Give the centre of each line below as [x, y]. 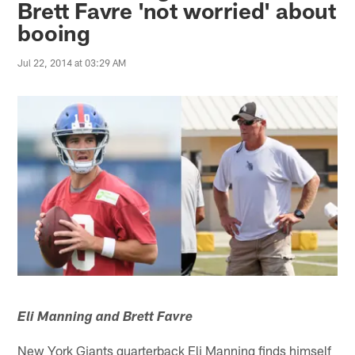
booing [54, 32]
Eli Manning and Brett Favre [105, 318]
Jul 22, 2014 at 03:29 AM [72, 62]
